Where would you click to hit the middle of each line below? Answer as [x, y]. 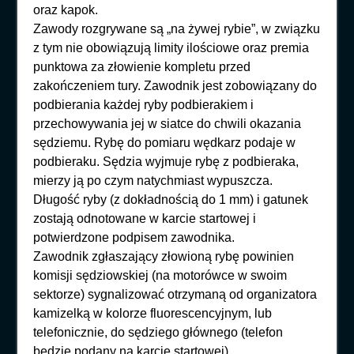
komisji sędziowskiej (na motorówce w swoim [160, 275]
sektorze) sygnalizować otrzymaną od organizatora [175, 294]
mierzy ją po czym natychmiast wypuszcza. [153, 180]
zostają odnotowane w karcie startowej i [145, 218]
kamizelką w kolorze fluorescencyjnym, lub [153, 313]
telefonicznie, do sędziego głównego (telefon [158, 332]
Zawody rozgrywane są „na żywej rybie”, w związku [177, 28]
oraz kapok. [66, 9]
